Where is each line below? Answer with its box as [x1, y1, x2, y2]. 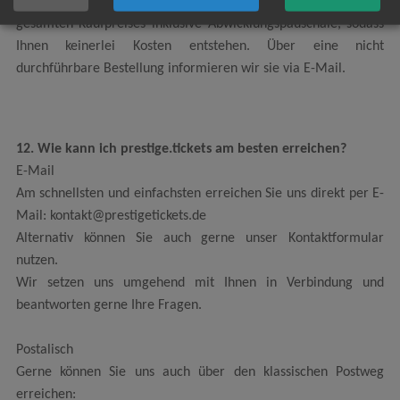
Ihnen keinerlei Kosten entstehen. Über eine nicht [15, 39, 385, 54]
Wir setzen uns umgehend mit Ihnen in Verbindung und [15, 275, 385, 290]
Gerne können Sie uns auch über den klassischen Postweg [15, 364, 385, 379]
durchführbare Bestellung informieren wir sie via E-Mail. [15, 62, 346, 77]
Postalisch [15, 342, 73, 357]
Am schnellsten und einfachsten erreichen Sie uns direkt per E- [15, 186, 385, 201]
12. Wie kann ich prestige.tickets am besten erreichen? [15, 141, 346, 156]
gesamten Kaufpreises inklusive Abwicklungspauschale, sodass [15, 17, 385, 32]
